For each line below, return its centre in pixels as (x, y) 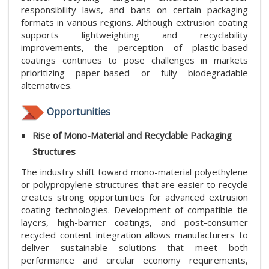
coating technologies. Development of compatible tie (134, 209)
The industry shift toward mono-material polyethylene (134, 171)
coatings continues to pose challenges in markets (134, 60)
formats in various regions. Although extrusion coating (134, 23)
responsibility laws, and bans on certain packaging (134, 10)
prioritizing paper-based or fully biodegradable (134, 73)
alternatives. (47, 86)
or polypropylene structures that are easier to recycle (134, 184)
